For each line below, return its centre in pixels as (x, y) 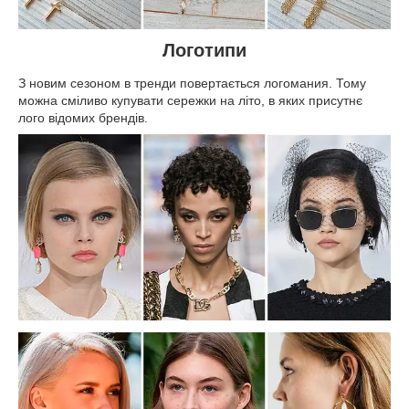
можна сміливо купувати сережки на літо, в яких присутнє (190, 101)
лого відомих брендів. (83, 118)
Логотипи (204, 51)
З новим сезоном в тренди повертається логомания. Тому (192, 84)
